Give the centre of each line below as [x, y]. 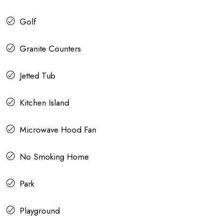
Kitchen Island [44, 103]
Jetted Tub [38, 76]
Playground [40, 211]
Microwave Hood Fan [58, 130]
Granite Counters [50, 49]
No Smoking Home [54, 157]
